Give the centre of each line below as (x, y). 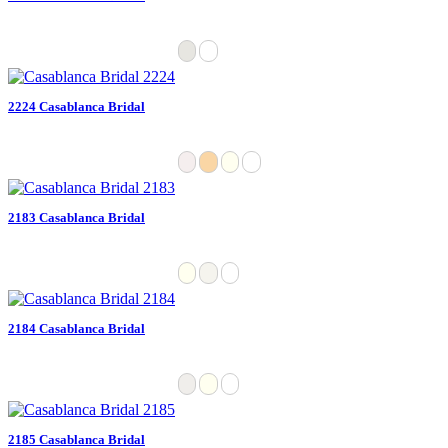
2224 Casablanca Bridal (76, 106)
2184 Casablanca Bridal (76, 328)
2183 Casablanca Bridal (76, 217)
